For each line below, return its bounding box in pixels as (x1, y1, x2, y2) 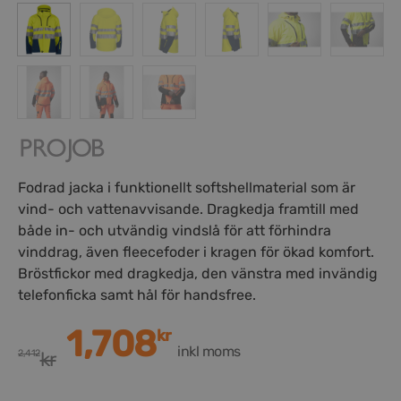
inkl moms (177, 342, 241, 360)
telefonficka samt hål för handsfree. (18, 286, 256, 303)
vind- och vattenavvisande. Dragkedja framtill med (18, 200, 359, 218)
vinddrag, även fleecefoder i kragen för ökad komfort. (18, 243, 374, 260)
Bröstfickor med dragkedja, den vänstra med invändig (18, 264, 378, 282)
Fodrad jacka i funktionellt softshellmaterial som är (18, 178, 355, 196)
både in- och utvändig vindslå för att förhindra (18, 221, 331, 239)
